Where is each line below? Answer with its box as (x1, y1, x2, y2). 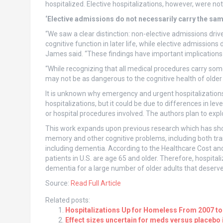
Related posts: (45, 196, 90, 205)
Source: (45, 179, 71, 188)
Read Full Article (70, 179, 121, 188)
